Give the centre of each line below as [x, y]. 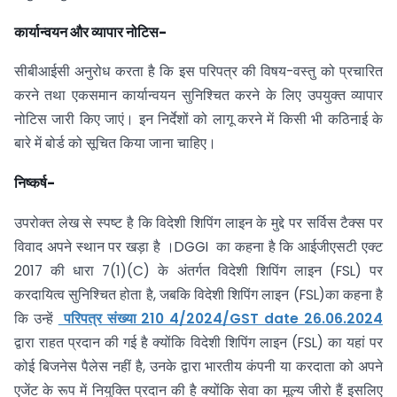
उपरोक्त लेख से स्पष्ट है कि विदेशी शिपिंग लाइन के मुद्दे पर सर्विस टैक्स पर [198, 223]
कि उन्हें [36, 319]
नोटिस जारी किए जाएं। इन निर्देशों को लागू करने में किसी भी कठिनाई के [198, 120]
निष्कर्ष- [35, 183]
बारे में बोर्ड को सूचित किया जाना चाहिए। [115, 144]
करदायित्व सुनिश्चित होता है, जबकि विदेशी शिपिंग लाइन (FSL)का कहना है [198, 295]
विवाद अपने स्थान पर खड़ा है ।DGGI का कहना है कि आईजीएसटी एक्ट [198, 247]
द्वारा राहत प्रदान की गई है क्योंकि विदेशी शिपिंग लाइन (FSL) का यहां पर [198, 343]
